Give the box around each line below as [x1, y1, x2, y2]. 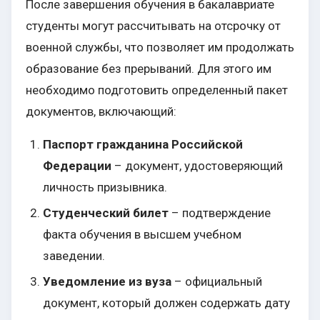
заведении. [43, 249, 105, 264]
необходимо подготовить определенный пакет [26, 83, 288, 98]
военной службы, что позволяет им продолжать [26, 40, 294, 55]
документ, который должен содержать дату [43, 296, 290, 311]
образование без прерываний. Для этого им [26, 61, 271, 76]
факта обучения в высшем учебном [43, 227, 241, 242]
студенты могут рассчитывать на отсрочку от [26, 19, 281, 34]
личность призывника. [43, 180, 167, 195]
